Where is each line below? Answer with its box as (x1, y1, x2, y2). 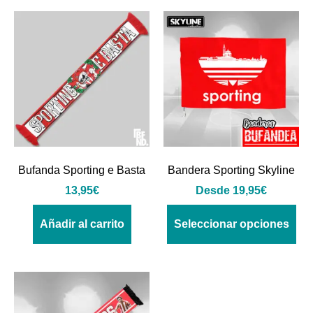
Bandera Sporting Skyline (168, 163, 295, 176)
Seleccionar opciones (173, 217, 289, 230)
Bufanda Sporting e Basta (18, 163, 145, 176)
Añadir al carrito (39, 217, 124, 230)
